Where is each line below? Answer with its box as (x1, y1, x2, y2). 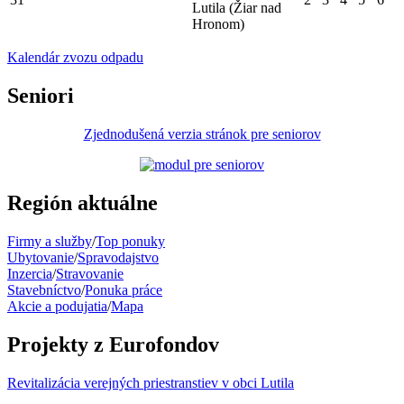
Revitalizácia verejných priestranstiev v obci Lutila (7, 374, 294, 390)
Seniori (7, 84, 74, 108)
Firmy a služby (7, 233, 92, 249)
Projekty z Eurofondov (7, 332, 219, 356)
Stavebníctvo (7, 281, 81, 298)
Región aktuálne (7, 190, 158, 215)
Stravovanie (56, 265, 124, 281)
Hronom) (192, 16, 244, 32)
